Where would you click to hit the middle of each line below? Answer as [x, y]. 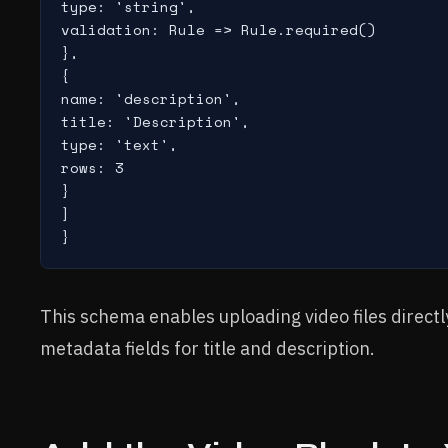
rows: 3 [92, 167]
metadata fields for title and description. [207, 348]
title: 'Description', [155, 121]
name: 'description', [151, 98]
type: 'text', [119, 144]
